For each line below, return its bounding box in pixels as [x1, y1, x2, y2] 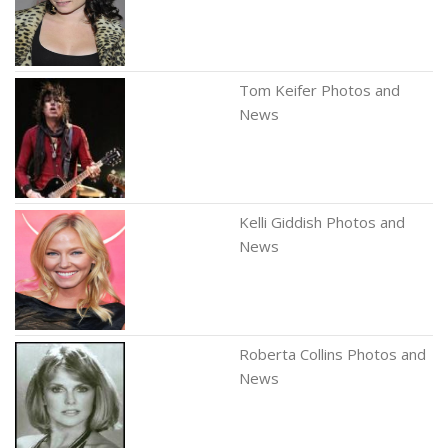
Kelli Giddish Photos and [239, 212, 405, 232]
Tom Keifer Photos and [239, 80, 400, 100]
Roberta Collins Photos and [239, 344, 426, 364]
